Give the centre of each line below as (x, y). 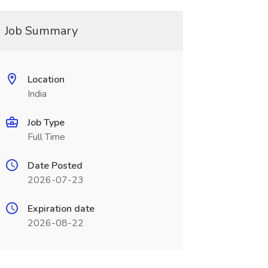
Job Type (46, 123)
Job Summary (41, 31)
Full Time (46, 137)
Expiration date (61, 209)
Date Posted (55, 166)
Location (46, 80)
